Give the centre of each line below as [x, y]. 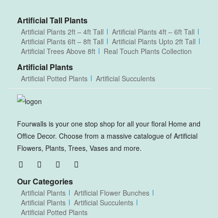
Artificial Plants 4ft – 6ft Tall [153, 32]
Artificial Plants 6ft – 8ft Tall [62, 41]
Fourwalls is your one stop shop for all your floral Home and [109, 124]
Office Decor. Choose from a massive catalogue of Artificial [107, 136]
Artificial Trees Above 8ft [58, 51]
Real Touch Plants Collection [148, 51]
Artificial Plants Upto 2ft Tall [154, 41]
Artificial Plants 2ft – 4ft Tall [62, 32]
